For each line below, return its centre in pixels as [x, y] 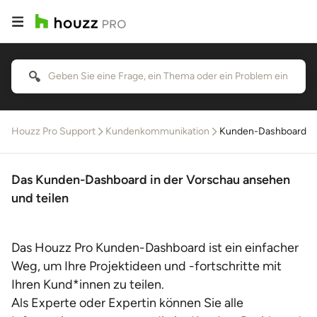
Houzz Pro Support [53, 131]
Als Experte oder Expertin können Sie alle [127, 303]
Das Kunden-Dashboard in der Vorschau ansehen [151, 180]
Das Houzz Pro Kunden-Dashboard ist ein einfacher [155, 248]
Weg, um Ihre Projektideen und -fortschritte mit [146, 266]
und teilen [40, 198]
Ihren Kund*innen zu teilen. [88, 284]
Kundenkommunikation [157, 131]
